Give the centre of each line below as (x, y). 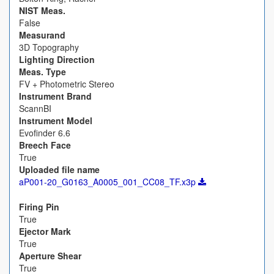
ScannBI (35, 108)
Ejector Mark (45, 231)
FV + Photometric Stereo (67, 84)
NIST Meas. (42, 10)
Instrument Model (56, 120)
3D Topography (49, 47)
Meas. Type (43, 72)
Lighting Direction (57, 59)
